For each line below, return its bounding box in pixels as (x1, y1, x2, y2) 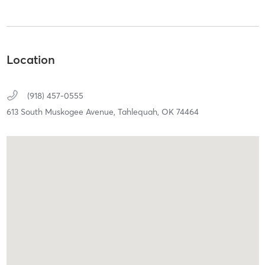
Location (6, 52, 55, 67)
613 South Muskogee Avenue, (6, 106, 118, 118)
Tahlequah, (117, 106, 161, 118)
